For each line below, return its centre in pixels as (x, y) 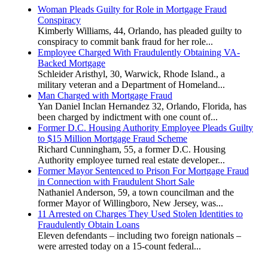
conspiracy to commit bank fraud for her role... (125, 41)
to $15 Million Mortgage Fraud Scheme (112, 138)
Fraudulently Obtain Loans (89, 224)
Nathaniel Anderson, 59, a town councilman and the (136, 192)
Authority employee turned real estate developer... (131, 160)
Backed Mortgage (71, 63)
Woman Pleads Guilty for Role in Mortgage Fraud (132, 9)
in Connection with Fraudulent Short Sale (116, 181)
